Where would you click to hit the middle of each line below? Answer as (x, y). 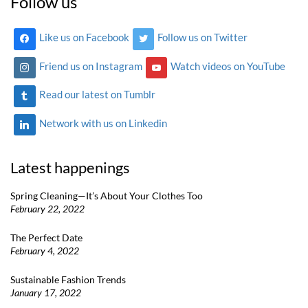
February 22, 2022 (47, 209)
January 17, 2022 (46, 293)
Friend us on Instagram (90, 66)
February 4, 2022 (45, 251)
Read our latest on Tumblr (97, 95)
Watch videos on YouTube (228, 66)
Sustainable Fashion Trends (68, 280)
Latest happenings (70, 168)
